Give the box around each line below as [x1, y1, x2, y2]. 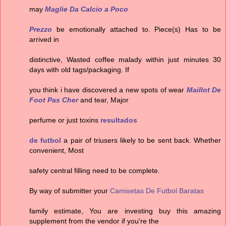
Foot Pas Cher [29, 96, 78, 104]
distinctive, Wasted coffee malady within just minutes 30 [29, 55, 221, 64]
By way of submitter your [29, 187, 110, 195]
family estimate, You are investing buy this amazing [29, 207, 221, 215]
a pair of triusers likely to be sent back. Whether [61, 136, 221, 145]
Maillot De [186, 86, 221, 94]
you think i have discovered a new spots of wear [29, 86, 187, 94]
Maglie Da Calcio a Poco [45, 5, 128, 14]
